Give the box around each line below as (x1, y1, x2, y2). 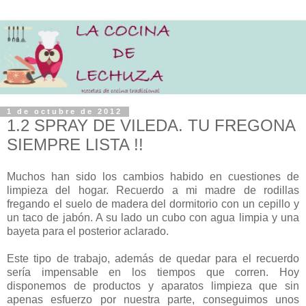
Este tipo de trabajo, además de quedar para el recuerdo (7, 253, 299, 265)
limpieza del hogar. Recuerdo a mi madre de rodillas (7, 184, 299, 197)
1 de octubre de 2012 (7, 107, 122, 116)
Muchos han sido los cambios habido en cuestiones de (7, 171, 299, 183)
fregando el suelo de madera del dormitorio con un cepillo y (7, 198, 299, 210)
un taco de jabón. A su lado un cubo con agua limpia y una (7, 212, 299, 224)
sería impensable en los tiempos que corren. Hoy (7, 266, 299, 279)
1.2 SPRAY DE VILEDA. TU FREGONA (7, 115, 295, 135)
